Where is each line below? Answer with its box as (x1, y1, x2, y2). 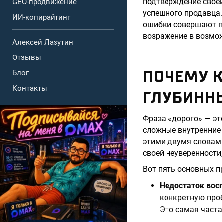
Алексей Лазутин (12, 38, 73, 47)
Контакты (12, 84, 47, 93)
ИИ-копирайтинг (12, 13, 70, 22)
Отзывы (12, 53, 41, 62)
